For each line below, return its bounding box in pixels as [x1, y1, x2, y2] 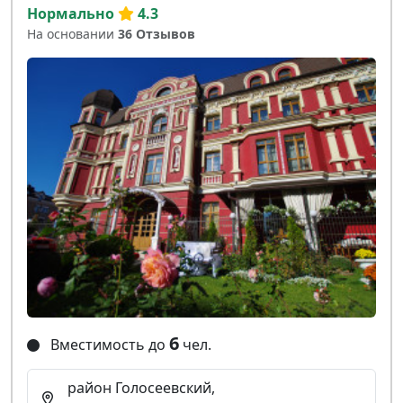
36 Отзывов [118, 25, 195, 42]
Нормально [27, 4, 114, 23]
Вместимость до [47, 334, 169, 354]
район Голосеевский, [67, 377, 215, 398]
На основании [27, 25, 118, 42]
